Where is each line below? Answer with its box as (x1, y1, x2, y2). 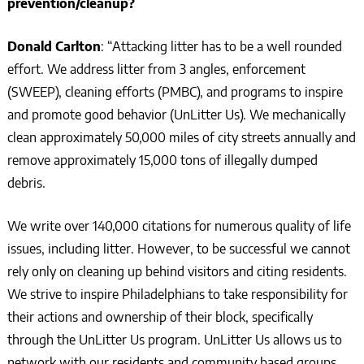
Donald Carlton (6, 38, 101, 55)
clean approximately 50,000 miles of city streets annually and (6, 129, 356, 146)
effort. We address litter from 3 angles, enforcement (6, 61, 305, 78)
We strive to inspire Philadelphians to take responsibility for (6, 286, 348, 303)
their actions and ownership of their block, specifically (6, 309, 313, 326)
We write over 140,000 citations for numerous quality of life (6, 218, 351, 235)
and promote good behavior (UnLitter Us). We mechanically (6, 106, 345, 123)
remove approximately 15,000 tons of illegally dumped (6, 152, 318, 169)
